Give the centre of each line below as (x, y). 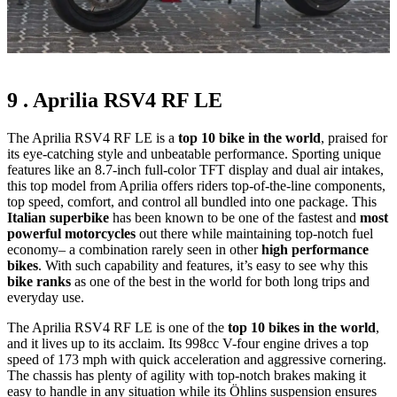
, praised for (354, 137)
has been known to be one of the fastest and (236, 217)
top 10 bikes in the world (300, 327)
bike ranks (39, 281)
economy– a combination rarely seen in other (134, 249)
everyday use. (46, 297)
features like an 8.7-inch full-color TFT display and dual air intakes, (195, 169)
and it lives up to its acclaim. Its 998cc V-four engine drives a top (188, 343)
